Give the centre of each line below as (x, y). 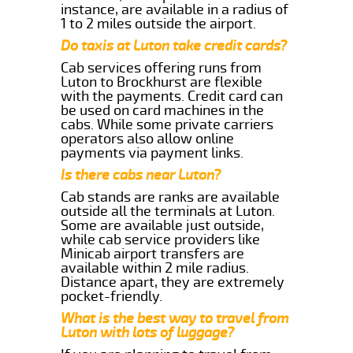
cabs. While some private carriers (167, 124)
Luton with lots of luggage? (148, 332)
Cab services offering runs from (162, 67)
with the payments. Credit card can (172, 96)
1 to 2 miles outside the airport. (159, 23)
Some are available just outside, (163, 225)
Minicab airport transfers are (153, 253)
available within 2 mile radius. (155, 268)
